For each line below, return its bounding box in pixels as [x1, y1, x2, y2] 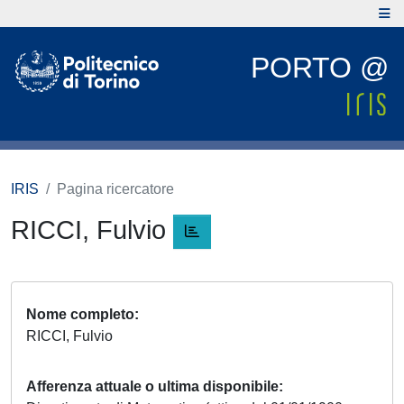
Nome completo [26, 307, 134, 323]
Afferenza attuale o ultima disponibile [26, 379, 279, 395]
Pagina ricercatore [57, 181, 174, 197]
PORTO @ [251, 51, 389, 84]
